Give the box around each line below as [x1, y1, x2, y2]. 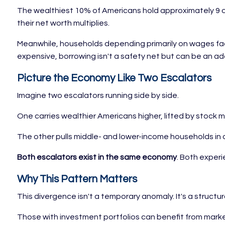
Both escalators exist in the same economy [17, 153, 177, 162]
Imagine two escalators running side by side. [17, 91, 179, 100]
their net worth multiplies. [17, 19, 110, 28]
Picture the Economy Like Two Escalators [17, 73, 212, 84]
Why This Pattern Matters [17, 174, 138, 185]
